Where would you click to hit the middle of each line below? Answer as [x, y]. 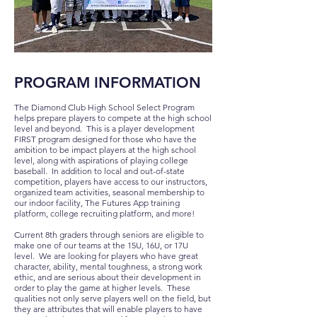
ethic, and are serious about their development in [108, 277]
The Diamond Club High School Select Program [104, 107]
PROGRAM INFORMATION [108, 82]
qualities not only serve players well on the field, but [113, 298]
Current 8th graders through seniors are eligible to [109, 235]
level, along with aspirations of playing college [101, 160]
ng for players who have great [142, 256]
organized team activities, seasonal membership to [109, 192]
